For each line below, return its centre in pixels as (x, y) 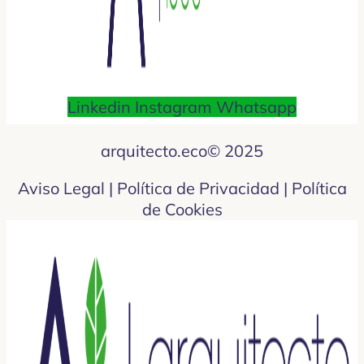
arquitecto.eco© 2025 (182, 151)
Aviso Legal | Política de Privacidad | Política (182, 188)
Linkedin (99, 107)
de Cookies (182, 209)
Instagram (173, 107)
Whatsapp (256, 107)
